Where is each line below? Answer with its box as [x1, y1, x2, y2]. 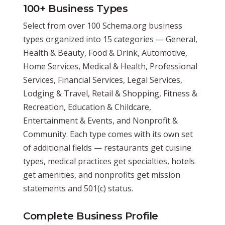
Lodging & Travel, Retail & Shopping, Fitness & [23, 87, 197, 99]
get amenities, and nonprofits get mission [23, 169, 180, 180]
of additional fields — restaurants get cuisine [23, 142, 191, 153]
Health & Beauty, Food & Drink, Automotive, [23, 47, 187, 58]
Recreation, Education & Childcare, [23, 101, 151, 113]
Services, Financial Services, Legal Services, [23, 74, 182, 85]
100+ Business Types [23, 2, 128, 15]
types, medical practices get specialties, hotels [23, 155, 195, 167]
